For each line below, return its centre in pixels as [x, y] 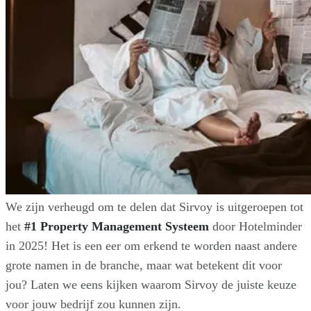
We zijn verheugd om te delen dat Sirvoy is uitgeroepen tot [154, 207]
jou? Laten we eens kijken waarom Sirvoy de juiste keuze [151, 284]
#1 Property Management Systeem [117, 226]
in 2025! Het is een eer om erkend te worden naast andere [151, 245]
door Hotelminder [255, 226]
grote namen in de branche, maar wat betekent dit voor [144, 265]
